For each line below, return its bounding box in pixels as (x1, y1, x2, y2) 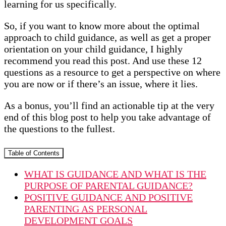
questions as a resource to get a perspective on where (4, 66, 220, 78)
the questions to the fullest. (4, 123, 115, 134)
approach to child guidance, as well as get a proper (4, 31, 211, 43)
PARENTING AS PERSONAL (24, 203, 147, 214)
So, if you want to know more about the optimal (4, 20, 200, 31)
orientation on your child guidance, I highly (4, 43, 183, 54)
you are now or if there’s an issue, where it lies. (4, 78, 198, 89)
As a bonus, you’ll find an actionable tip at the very (4, 99, 214, 111)
